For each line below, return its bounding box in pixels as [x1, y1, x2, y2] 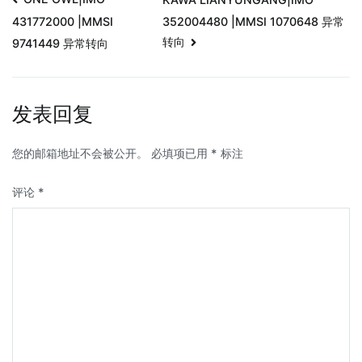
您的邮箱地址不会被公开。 [12, 145, 148, 160]
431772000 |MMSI [12, 15, 113, 29]
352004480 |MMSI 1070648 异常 [162, 14, 344, 28]
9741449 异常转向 [12, 36, 108, 51]
